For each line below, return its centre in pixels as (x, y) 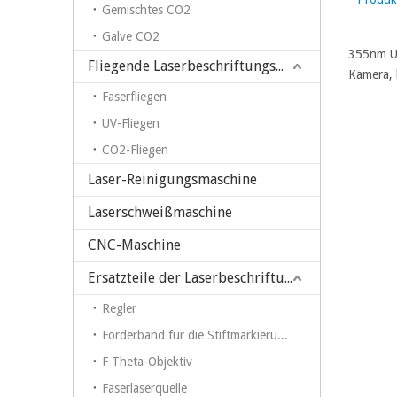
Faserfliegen (134, 96)
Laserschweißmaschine (160, 212)
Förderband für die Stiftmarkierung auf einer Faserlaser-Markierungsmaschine (283, 335)
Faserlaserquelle (144, 388)
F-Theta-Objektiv (147, 361)
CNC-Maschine (134, 245)
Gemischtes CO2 (146, 9)
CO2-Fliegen (135, 149)
